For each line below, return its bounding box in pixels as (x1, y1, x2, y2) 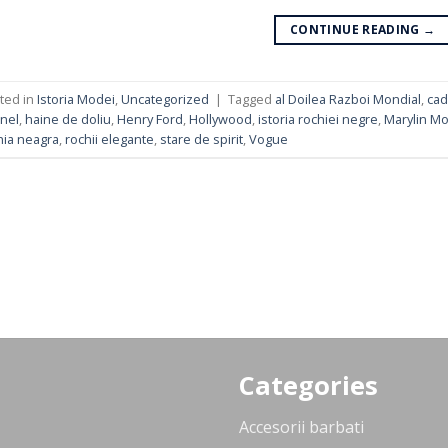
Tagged (227, 89, 275, 108)
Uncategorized (120, 89, 209, 108)
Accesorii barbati (239, 416, 364, 439)
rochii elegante (64, 129, 154, 148)
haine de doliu (24, 109, 111, 128)
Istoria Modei (36, 89, 115, 108)
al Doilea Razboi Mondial (274, 89, 421, 108)
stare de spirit (159, 129, 243, 148)
